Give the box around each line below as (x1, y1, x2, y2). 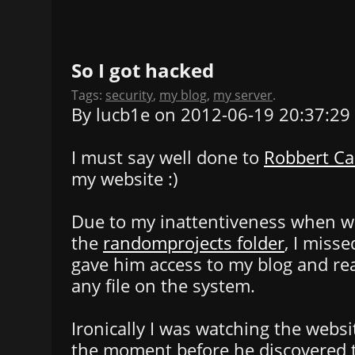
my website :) (71, 166, 178, 190)
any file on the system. (71, 273, 255, 297)
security (105, 86, 153, 104)
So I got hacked (71, 57, 214, 83)
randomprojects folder (103, 231, 284, 254)
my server (213, 86, 273, 104)
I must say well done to (71, 145, 264, 169)
